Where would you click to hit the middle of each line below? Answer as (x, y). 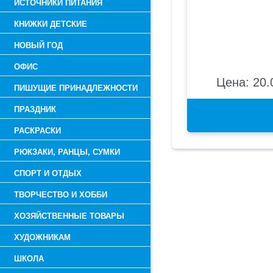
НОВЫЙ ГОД (38, 45)
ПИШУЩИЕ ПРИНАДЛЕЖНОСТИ (76, 88)
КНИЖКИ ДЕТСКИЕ (51, 24)
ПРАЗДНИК (35, 109)
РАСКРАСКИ (37, 131)
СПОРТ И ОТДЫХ (48, 173)
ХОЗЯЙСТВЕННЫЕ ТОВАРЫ (69, 216)
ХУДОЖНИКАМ (42, 237)
